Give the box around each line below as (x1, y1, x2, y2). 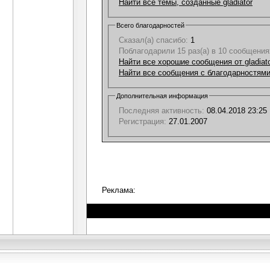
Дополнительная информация (116, 92, 208, 99)
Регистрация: (119, 116, 166, 126)
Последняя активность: (119, 105, 204, 115)
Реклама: (102, 185, 136, 195)
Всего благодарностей (116, 21, 184, 29)
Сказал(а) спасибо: (119, 35, 188, 45)
